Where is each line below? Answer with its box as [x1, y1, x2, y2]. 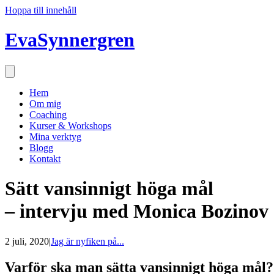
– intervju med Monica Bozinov [5, 200, 268, 223]
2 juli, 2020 [5, 235, 49, 246]
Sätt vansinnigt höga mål [5, 177, 213, 200]
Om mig [29, 98, 61, 109]
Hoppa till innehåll [5, 5, 76, 15]
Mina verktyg [29, 131, 81, 142]
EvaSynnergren [5, 29, 135, 51]
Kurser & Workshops [29, 120, 111, 131]
